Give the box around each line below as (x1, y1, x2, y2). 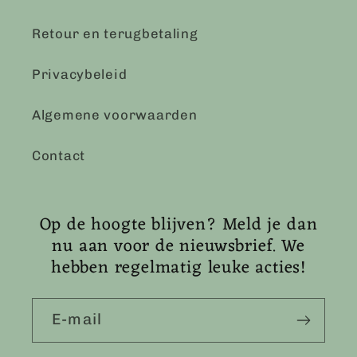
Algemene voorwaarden (32, 107, 198, 124)
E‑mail (52, 310, 103, 329)
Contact (32, 147, 86, 164)
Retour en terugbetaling (32, 25, 198, 42)
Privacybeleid (32, 66, 127, 83)
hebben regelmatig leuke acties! (50, 253, 307, 284)
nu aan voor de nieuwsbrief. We (52, 231, 305, 263)
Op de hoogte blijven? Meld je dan (39, 210, 318, 241)
